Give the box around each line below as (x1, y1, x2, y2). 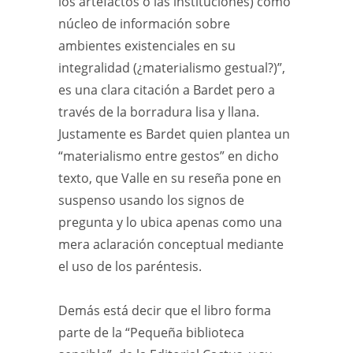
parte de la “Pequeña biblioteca (58, 324, 244, 341)
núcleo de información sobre (58, 15, 230, 32)
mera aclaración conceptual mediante (58, 236, 284, 253)
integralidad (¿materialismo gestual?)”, (58, 59, 285, 76)
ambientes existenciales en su (58, 37, 236, 54)
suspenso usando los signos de (58, 191, 244, 209)
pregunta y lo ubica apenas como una (58, 214, 282, 231)
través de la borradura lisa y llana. (58, 103, 259, 121)
